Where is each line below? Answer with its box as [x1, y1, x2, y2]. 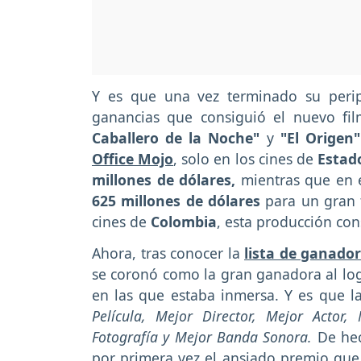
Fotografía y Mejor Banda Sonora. [92, 326, 313, 346]
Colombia [151, 212, 217, 232]
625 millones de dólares [92, 191, 260, 211]
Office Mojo [92, 149, 174, 169]
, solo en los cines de [173, 149, 317, 169]
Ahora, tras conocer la [92, 243, 244, 263]
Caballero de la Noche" [92, 128, 260, 148]
